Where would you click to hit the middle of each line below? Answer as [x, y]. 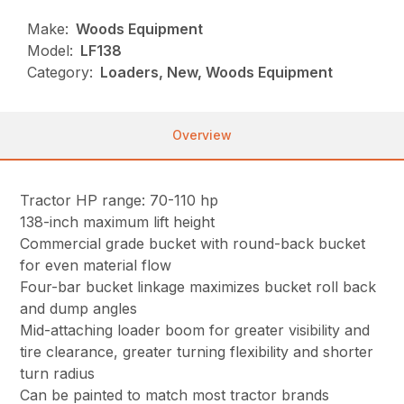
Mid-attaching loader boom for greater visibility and [195, 331]
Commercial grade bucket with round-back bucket [193, 244]
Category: [60, 73]
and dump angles [79, 309]
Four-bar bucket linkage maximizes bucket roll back [198, 287]
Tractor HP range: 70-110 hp [119, 201]
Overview [202, 135]
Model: [50, 51]
